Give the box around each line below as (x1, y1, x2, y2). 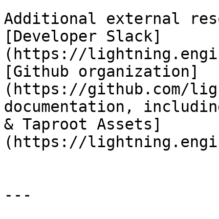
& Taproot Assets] (4, 115, 162, 133)
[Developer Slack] (4, 27, 162, 45)
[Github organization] (4, 63, 199, 80)
